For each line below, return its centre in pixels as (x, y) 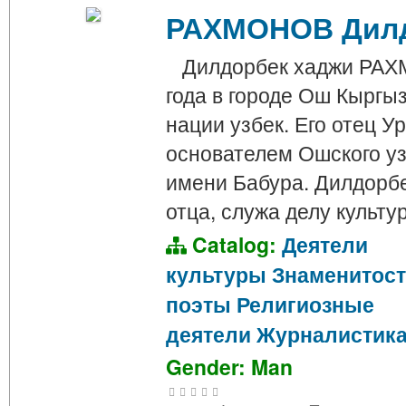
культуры (216, 275)
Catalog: (234, 245)
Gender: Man (229, 367)
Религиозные (305, 304)
